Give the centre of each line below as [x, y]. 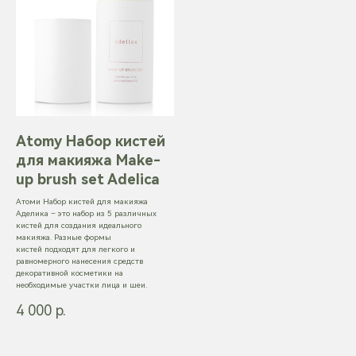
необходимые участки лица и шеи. [81, 284]
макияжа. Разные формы [64, 237]
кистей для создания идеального [79, 225]
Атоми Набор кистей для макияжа [82, 201]
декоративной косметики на [70, 273]
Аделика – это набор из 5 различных [86, 213]
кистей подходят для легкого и [75, 249]
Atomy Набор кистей [91, 141]
